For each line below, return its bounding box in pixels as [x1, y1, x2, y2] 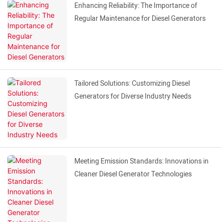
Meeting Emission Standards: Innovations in [74, 156, 209, 167]
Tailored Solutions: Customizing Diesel [74, 78, 190, 89]
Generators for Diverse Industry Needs [74, 91, 191, 102]
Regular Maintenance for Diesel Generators [74, 13, 206, 24]
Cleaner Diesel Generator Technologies [74, 169, 192, 180]
